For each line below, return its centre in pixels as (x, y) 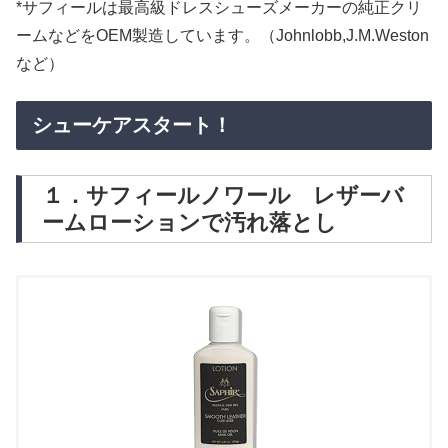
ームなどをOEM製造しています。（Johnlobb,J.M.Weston (222, 36)
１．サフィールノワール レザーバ (223, 196)
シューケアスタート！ (132, 124)
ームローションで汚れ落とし (189, 223)
